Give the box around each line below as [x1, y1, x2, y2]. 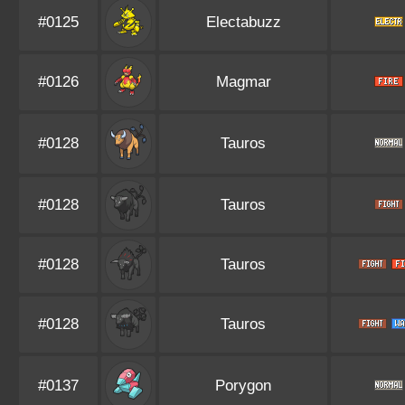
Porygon [215, 377, 271, 394]
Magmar [215, 73, 271, 90]
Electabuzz [205, 14, 281, 31]
